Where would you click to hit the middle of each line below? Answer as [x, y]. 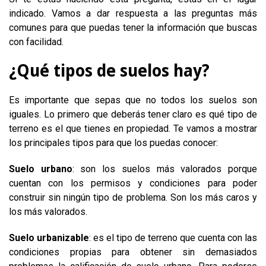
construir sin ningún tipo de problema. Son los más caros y [133, 197]
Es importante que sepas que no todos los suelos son [133, 100]
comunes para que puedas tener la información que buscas [133, 28]
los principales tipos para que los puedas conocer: [116, 143]
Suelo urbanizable [49, 238]
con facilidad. [37, 42]
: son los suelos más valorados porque [165, 169]
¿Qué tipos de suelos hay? [111, 71]
